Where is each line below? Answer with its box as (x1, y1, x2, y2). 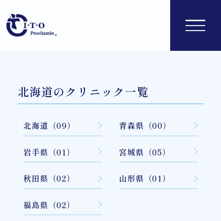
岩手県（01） (23, 146, 75, 158)
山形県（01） (119, 172, 171, 184)
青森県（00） (119, 119, 171, 132)
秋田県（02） (23, 172, 75, 184)
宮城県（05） (119, 146, 171, 158)
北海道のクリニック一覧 (17, 83, 149, 100)
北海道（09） (23, 119, 75, 132)
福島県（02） (23, 198, 75, 211)
